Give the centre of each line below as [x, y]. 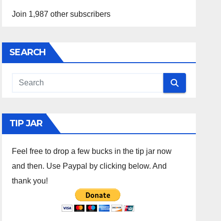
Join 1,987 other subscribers [61, 14]
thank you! [30, 181]
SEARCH [27, 52]
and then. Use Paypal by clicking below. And [90, 166]
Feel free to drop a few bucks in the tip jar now [92, 151]
